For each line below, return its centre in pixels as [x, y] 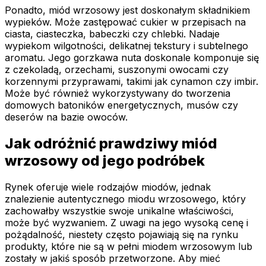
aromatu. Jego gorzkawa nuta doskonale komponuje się [132, 58]
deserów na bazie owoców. [66, 117]
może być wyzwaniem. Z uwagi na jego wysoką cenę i [126, 222]
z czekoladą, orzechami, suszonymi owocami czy [117, 70]
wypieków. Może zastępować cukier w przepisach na [125, 22]
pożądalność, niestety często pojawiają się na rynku [121, 234]
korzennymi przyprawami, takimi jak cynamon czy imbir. [132, 82]
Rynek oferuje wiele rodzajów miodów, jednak [108, 187]
